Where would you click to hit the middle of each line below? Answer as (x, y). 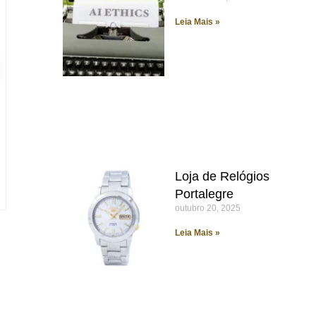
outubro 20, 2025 (207, 208)
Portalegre (204, 194)
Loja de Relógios (222, 176)
